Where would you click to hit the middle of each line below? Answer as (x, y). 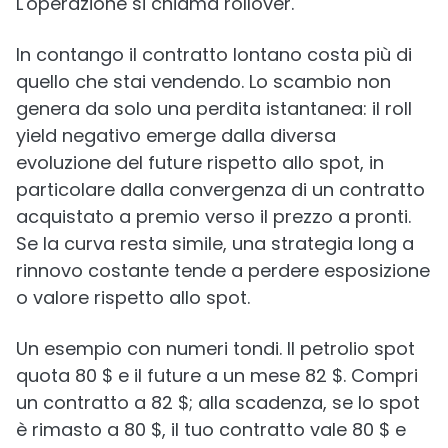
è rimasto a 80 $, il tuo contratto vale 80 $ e (211, 429)
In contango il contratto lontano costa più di (214, 54)
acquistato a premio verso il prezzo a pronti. (213, 216)
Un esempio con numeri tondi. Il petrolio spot (215, 348)
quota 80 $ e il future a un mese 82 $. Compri (217, 375)
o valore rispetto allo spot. (133, 297)
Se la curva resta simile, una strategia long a (215, 243)
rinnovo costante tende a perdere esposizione (223, 270)
